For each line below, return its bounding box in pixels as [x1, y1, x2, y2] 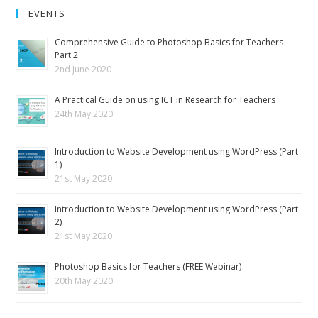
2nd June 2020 [55, 62, 112, 75]
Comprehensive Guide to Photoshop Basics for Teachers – [55, 35, 290, 48]
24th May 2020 [55, 107, 114, 120]
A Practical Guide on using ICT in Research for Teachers [55, 93, 276, 106]
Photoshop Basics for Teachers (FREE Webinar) [55, 260, 242, 273]
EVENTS [28, 6, 66, 20]
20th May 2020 [55, 274, 114, 287]
